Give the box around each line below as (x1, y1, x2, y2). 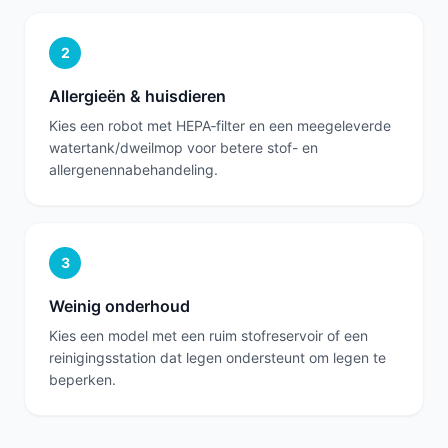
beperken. (49, 371, 116, 388)
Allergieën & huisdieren (49, 86, 226, 106)
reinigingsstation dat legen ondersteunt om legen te (49, 349, 386, 366)
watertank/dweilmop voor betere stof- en (49, 139, 318, 156)
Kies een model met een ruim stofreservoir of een (49, 327, 368, 344)
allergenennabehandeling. (49, 161, 218, 178)
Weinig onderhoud (49, 296, 190, 316)
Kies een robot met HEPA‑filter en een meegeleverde (49, 117, 391, 134)
